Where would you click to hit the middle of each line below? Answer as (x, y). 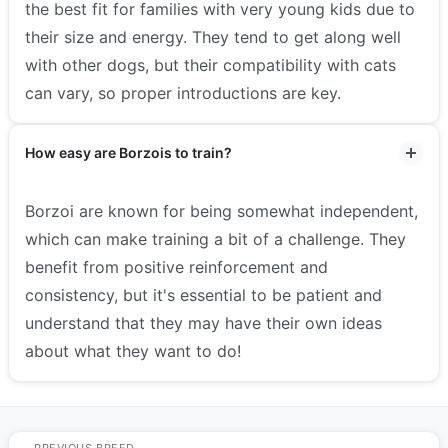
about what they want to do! (133, 350)
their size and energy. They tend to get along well (213, 36)
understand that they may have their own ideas (203, 322)
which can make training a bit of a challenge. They (215, 238)
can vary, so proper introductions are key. (183, 92)
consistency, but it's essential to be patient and (203, 294)
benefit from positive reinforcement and (176, 266)
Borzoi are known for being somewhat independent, (221, 210)
